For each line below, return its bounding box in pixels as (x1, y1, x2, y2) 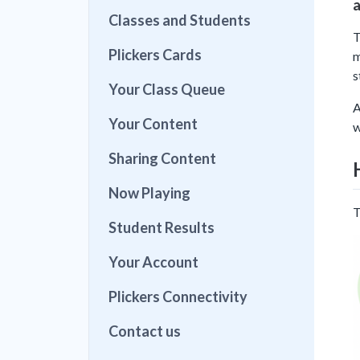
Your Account (108, 253, 198, 271)
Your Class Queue (108, 80, 225, 98)
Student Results (108, 219, 215, 236)
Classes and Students (108, 11, 251, 29)
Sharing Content (108, 149, 216, 167)
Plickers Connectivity (108, 288, 247, 305)
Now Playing (108, 184, 190, 202)
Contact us (108, 322, 181, 340)
